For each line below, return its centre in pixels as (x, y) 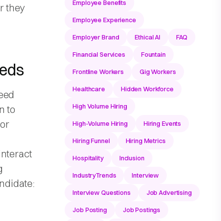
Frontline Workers (98, 71)
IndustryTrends (94, 175)
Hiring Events (162, 123)
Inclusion (132, 158)
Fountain (153, 54)
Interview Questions (102, 192)
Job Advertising (169, 192)
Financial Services (99, 54)
